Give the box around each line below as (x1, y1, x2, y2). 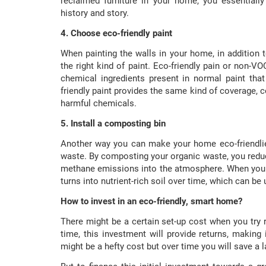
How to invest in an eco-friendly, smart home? (61, 196, 242, 207)
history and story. (61, 8, 129, 19)
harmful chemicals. (61, 98, 137, 109)
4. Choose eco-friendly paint (61, 28, 172, 39)
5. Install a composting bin (61, 118, 166, 129)
